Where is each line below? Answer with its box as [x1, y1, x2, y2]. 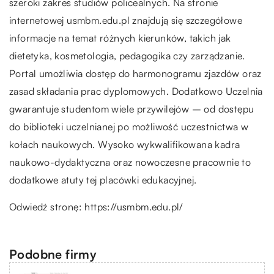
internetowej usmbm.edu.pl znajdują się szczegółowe [9, 13, 242, 26]
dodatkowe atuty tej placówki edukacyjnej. [9, 173, 197, 186]
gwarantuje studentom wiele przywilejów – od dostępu [9, 102, 254, 115]
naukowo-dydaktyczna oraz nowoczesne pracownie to [9, 155, 251, 168]
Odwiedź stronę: [9, 200, 85, 213]
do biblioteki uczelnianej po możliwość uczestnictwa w [9, 120, 249, 133]
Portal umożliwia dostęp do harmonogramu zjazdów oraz [9, 67, 262, 80]
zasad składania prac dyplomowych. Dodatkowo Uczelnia [9, 84, 263, 97]
